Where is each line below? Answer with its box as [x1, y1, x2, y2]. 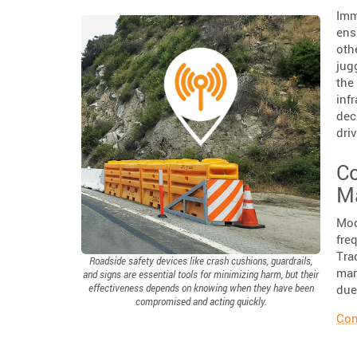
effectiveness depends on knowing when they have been [88, 281, 314, 294]
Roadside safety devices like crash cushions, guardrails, [89, 254, 312, 267]
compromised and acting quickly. [135, 295, 267, 308]
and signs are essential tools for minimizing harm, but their [83, 268, 319, 280]
